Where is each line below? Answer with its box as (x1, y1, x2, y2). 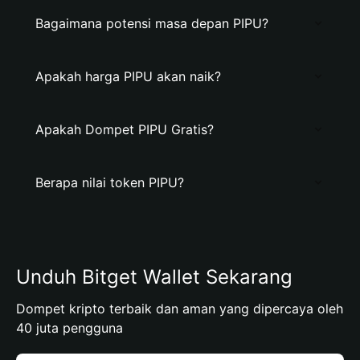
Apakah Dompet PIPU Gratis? (35, 121, 214, 137)
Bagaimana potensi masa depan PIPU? (35, 15, 268, 31)
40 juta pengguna (16, 320, 123, 336)
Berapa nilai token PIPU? (35, 174, 184, 190)
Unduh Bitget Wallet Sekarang (16, 265, 292, 288)
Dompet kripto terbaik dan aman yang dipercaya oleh (16, 301, 343, 317)
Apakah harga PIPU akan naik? (35, 68, 221, 84)
